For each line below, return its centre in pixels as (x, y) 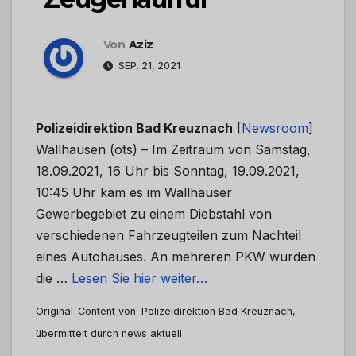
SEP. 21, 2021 (148, 66)
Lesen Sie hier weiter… (139, 279)
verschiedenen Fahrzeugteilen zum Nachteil (168, 236)
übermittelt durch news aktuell (109, 334)
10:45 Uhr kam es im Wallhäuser (134, 193)
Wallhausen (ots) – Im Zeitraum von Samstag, (173, 150)
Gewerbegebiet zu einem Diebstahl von (154, 214)
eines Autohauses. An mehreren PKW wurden (176, 257)
